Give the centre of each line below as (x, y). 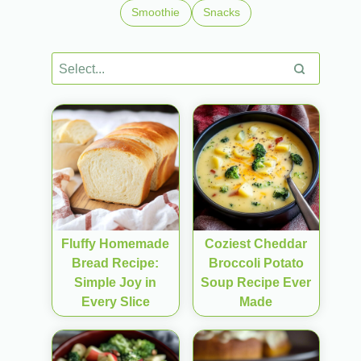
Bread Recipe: (116, 263)
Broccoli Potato (256, 263)
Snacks (221, 12)
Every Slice (115, 302)
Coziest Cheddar (256, 244)
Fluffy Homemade (116, 244)
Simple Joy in (116, 283)
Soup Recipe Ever (256, 283)
